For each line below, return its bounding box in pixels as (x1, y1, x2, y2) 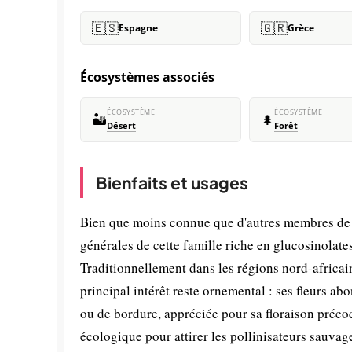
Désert (107, 120, 136, 131)
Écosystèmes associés (80, 68, 214, 86)
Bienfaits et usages (96, 172, 248, 193)
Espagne (119, 21, 158, 35)
